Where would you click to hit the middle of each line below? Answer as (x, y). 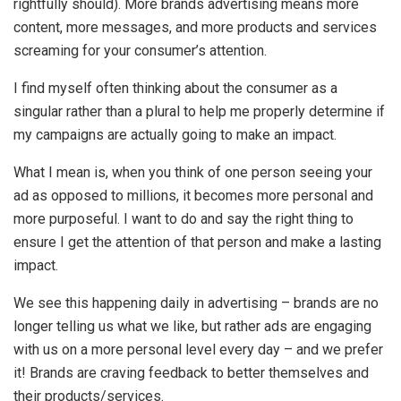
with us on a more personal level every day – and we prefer (198, 349)
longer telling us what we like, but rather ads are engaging (192, 326)
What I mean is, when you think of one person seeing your (193, 172)
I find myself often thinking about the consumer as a (175, 88)
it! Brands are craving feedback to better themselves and (191, 372)
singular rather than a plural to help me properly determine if (199, 111)
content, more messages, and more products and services (195, 27)
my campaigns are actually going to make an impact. (175, 134)
